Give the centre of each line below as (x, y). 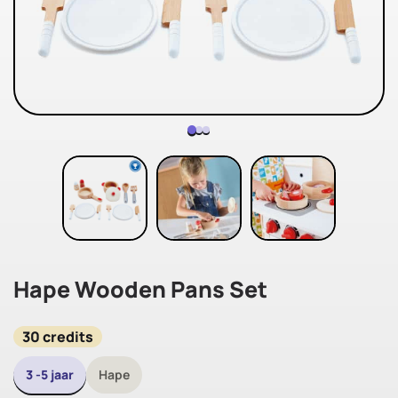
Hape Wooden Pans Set (140, 289)
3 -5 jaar (50, 374)
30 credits (58, 337)
